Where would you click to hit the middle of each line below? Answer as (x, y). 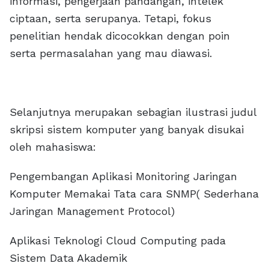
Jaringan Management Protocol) (92, 211)
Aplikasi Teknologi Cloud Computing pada (118, 240)
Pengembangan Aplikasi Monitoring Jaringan (123, 176)
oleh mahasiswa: (53, 147)
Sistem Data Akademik (68, 258)
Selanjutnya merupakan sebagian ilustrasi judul (133, 112)
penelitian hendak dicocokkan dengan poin (120, 36)
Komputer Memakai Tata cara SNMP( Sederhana (134, 194)
